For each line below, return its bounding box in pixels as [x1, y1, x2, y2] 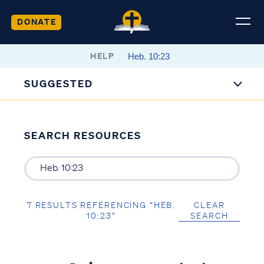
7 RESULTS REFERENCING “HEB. [27, 199, 176, 210]
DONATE [16, 15, 57, 27]
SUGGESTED [24, 77, 94, 90]
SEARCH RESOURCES [24, 129, 141, 141]
